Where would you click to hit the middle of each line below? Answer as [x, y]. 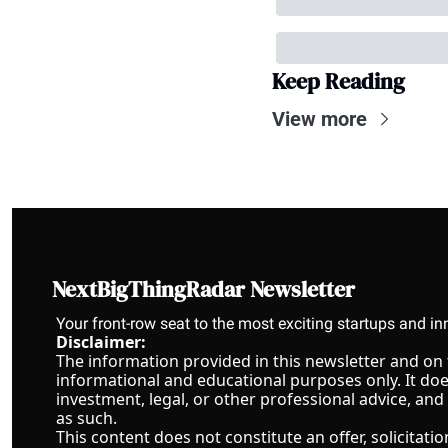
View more [319, 119]
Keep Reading [338, 81]
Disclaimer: [101, 342]
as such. [86, 418]
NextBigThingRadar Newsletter [203, 289]
